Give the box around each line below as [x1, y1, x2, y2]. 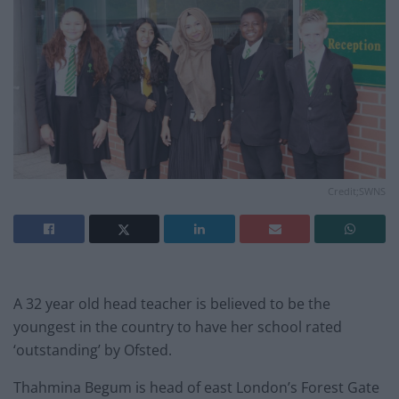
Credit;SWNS [328, 184, 386, 199]
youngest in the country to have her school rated [13, 317, 342, 338]
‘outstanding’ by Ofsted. [13, 340, 172, 361]
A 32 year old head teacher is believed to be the [13, 294, 330, 314]
